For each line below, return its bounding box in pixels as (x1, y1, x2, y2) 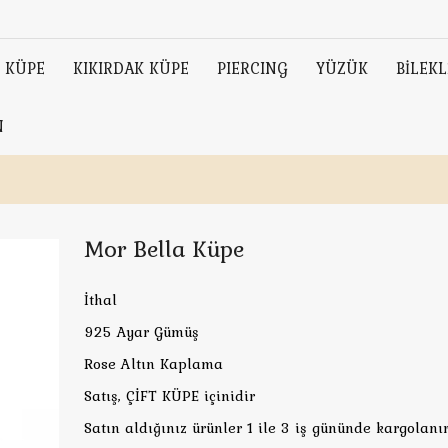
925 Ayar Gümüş (84, 321, 199, 343)
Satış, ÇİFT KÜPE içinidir (84, 385, 255, 407)
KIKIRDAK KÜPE (73, 56, 189, 80)
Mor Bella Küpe (84, 231, 244, 266)
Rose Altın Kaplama (84, 353, 223, 375)
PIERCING (217, 56, 288, 80)
